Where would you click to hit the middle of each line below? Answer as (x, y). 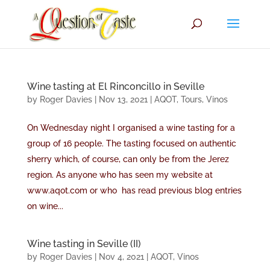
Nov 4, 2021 (121, 257)
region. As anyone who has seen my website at (120, 175)
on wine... (45, 206)
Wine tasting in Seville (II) (84, 244)
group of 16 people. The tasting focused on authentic (131, 143)
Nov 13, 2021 (123, 99)
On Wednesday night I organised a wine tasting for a (131, 128)
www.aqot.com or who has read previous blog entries (134, 190)
